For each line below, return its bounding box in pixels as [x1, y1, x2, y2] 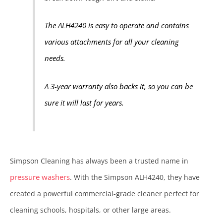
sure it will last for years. [44, 97, 124, 108]
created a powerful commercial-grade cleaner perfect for [10, 189, 199, 199]
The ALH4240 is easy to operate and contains [44, 20, 189, 31]
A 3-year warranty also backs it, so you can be [44, 81, 193, 92]
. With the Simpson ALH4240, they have [70, 172, 200, 182]
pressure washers [10, 172, 70, 182]
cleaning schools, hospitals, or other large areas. [10, 205, 171, 215]
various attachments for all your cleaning [44, 37, 179, 48]
